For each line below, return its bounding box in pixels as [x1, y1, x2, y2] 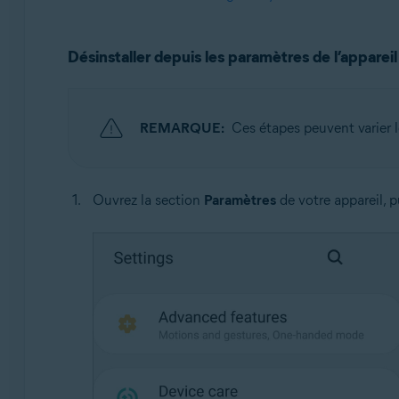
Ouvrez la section [92, 191, 204, 208]
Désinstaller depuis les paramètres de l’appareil [67, 47, 397, 67]
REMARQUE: [139, 119, 224, 136]
